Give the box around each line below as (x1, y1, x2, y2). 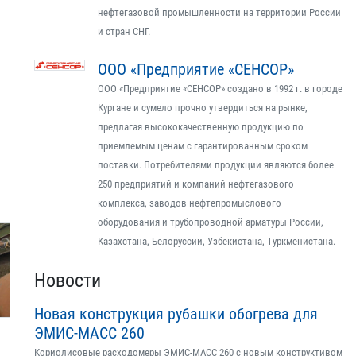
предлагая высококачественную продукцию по (98, 121, 304, 133)
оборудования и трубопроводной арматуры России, (98, 216, 323, 228)
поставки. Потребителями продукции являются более (98, 159, 334, 171)
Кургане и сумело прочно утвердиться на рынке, (98, 102, 308, 114)
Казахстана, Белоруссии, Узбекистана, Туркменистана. (98, 235, 335, 247)
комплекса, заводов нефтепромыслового (98, 197, 281, 209)
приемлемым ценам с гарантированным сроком (98, 140, 308, 152)
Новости (34, 269, 101, 292)
